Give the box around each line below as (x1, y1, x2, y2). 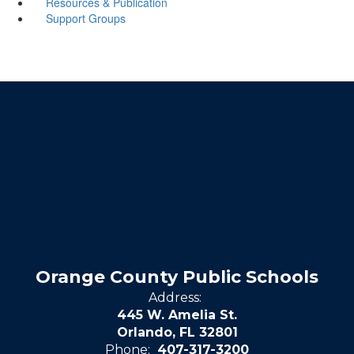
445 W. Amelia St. (117, 307, 237, 322)
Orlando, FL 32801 (116, 324, 238, 340)
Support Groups (45, 9, 126, 26)
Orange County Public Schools (36, 265, 318, 288)
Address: (149, 289, 201, 305)
